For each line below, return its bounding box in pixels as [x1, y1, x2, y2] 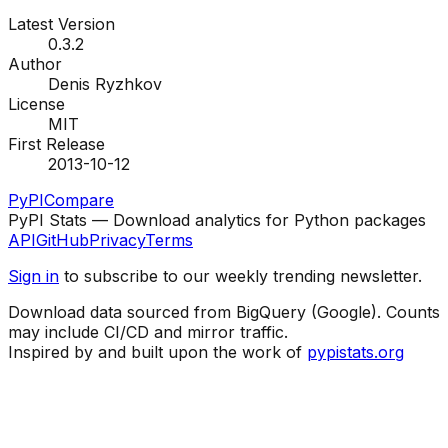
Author [8, 54, 62, 75]
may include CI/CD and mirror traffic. [8, 322, 288, 343]
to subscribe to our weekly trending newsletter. [59, 266, 422, 287]
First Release [8, 134, 105, 155]
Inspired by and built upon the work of [8, 342, 302, 363]
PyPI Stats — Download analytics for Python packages [8, 210, 426, 231]
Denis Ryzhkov [48, 74, 162, 95]
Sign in [8, 266, 59, 287]
